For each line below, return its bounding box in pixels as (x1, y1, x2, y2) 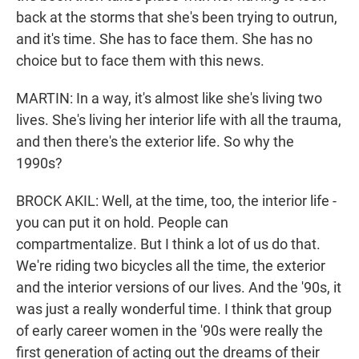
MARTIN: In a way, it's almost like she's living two (16, 90, 322, 107)
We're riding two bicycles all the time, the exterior (16, 257, 325, 275)
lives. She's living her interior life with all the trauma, (16, 111, 341, 129)
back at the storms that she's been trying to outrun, (16, 9, 337, 26)
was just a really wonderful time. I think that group (16, 301, 332, 318)
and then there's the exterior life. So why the (16, 133, 294, 151)
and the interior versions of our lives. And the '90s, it (16, 279, 341, 296)
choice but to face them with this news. (16, 52, 264, 70)
